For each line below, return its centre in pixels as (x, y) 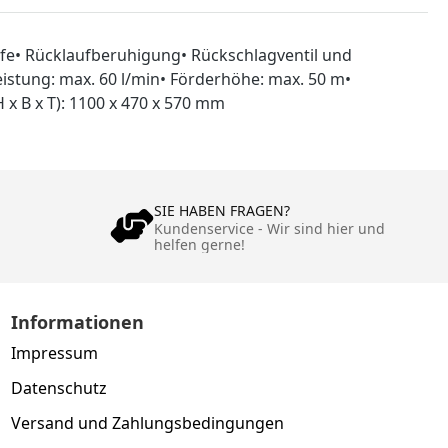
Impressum (55, 352)
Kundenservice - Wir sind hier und (269, 228)
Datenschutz (59, 387)
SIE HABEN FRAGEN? (221, 210)
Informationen (78, 321)
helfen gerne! (199, 244)
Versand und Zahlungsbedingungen (148, 422)
